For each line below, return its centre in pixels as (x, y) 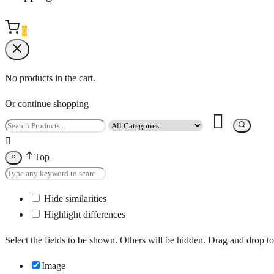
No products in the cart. (50, 78)
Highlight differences (83, 215)
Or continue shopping (47, 104)
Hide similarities (74, 199)
